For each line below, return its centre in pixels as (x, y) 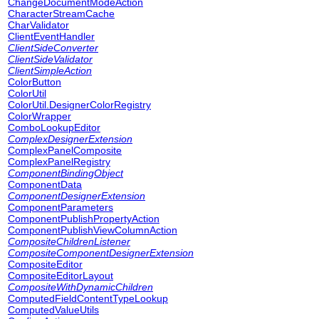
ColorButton (35, 82)
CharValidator (38, 25)
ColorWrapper (40, 116)
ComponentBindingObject (66, 173)
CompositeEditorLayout (61, 276)
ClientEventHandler (51, 36)
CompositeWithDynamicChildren (80, 287)
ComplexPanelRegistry (59, 162)
